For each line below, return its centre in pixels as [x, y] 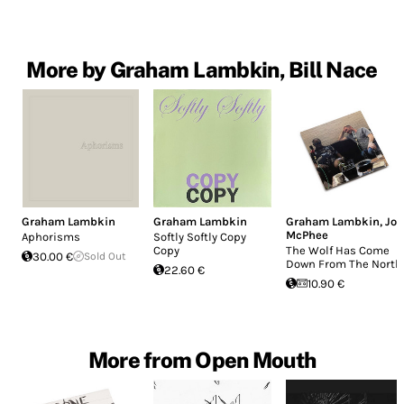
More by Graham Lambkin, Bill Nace [202, 70]
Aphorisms [51, 236]
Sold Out [105, 256]
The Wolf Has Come [337, 250]
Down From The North [344, 263]
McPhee [307, 234]
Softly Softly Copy [200, 236]
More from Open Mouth [202, 359]
